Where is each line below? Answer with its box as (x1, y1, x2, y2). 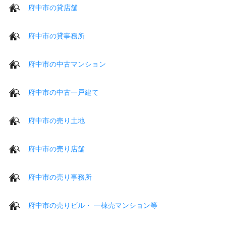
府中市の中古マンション (28, 60, 106, 68)
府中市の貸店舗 (28, 3, 78, 12)
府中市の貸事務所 (28, 31, 85, 40)
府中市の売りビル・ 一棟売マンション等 (28, 201, 157, 209)
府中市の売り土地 (28, 116, 85, 125)
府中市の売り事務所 (28, 173, 92, 181)
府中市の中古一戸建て (28, 88, 99, 96)
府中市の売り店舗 (28, 144, 85, 153)
